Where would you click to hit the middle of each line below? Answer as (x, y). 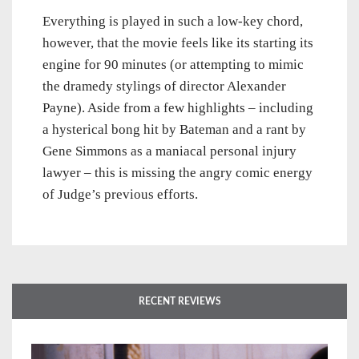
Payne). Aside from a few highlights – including (178, 108)
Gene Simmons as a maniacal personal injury (169, 151)
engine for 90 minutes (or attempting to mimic (173, 65)
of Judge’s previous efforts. (120, 195)
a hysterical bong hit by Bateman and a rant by (174, 130)
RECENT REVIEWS (179, 302)
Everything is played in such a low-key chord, (173, 22)
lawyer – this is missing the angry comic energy (177, 173)
